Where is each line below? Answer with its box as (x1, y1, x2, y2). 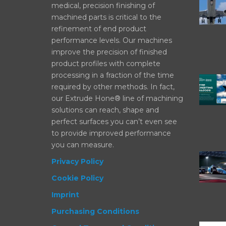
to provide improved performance (51, 128, 171, 138)
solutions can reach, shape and (51, 105, 159, 115)
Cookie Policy (51, 173, 103, 183)
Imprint (51, 190, 79, 199)
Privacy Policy (51, 156, 103, 166)
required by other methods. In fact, (51, 82, 175, 91)
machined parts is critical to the (51, 12, 161, 22)
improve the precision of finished (51, 47, 167, 56)
